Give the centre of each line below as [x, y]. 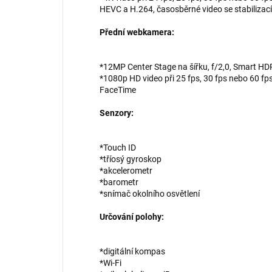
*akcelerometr [126, 171]
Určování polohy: [132, 217]
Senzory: [117, 113]
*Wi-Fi [110, 263]
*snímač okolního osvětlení [150, 194]
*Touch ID [118, 148]
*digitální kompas [132, 252]
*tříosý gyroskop [131, 159]
